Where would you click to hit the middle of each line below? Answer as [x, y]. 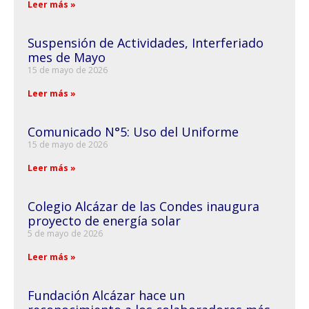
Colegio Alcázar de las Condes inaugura [143, 206]
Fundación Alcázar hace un [106, 295]
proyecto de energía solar [104, 220]
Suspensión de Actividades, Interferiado [146, 42]
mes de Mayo [67, 57]
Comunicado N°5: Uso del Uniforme [133, 131]
